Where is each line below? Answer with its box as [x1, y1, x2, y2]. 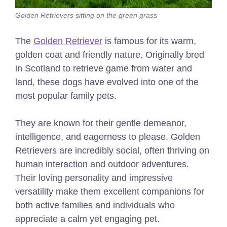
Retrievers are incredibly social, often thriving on [15, 145, 209, 156]
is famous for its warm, [102, 35, 196, 46]
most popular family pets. [15, 90, 117, 101]
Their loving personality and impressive [15, 172, 173, 183]
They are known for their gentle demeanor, [15, 118, 186, 128]
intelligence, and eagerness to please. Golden [15, 131, 200, 142]
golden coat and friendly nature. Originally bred [15, 49, 204, 60]
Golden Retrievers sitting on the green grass [15, 11, 157, 19]
